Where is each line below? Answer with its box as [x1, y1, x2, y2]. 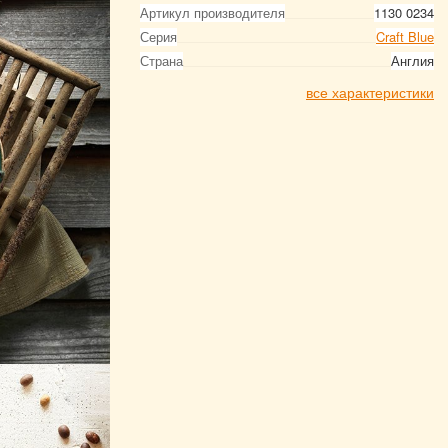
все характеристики [306, 82, 434, 102]
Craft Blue [376, 27, 434, 46]
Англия [391, 51, 434, 70]
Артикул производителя [140, 3, 285, 22]
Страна [140, 51, 183, 70]
